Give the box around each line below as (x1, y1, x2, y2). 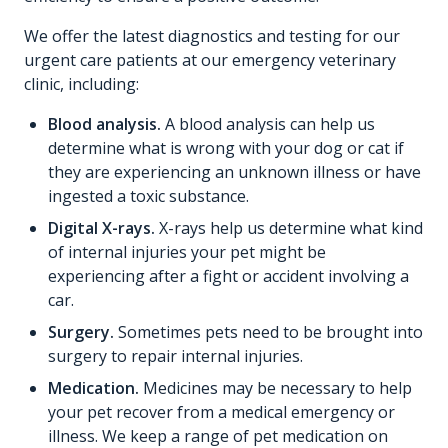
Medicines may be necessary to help (139, 377, 412, 400)
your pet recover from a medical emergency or (48, 401, 395, 424)
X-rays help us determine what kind (155, 217, 423, 240)
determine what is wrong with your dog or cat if (48, 137, 404, 160)
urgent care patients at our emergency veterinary (24, 49, 396, 72)
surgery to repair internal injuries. (48, 345, 303, 368)
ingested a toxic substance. (48, 185, 249, 208)
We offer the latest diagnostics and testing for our (24, 25, 400, 48)
